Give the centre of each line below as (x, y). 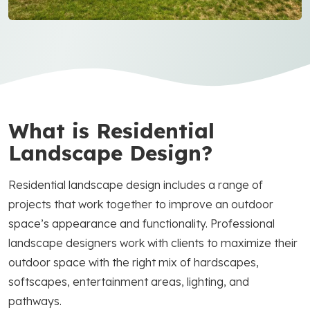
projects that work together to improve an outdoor (141, 204)
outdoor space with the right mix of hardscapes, (134, 262)
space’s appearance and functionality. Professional (142, 223)
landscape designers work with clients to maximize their (153, 243)
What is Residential (111, 130)
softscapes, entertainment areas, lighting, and (129, 281)
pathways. (35, 301)
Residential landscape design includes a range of (136, 184)
